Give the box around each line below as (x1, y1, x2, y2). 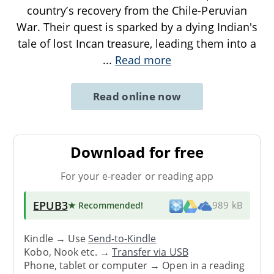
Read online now (92, 89, 182, 104)
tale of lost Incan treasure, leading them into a (18, 36, 256, 51)
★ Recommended (67, 199, 141, 212)
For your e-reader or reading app (60, 169, 214, 183)
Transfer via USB (112, 245, 188, 259)
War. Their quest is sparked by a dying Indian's (17, 20, 257, 35)
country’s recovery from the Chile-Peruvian (27, 3, 247, 18)
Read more (114, 53, 172, 68)
